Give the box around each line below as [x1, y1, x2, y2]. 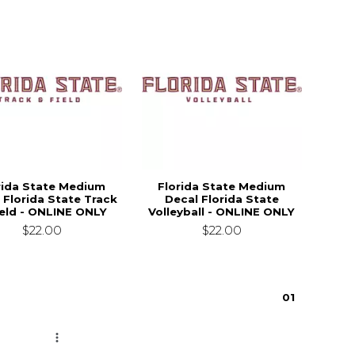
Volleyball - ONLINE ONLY [148, 204, 296, 218]
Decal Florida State [164, 192, 279, 205]
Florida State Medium [158, 179, 286, 193]
